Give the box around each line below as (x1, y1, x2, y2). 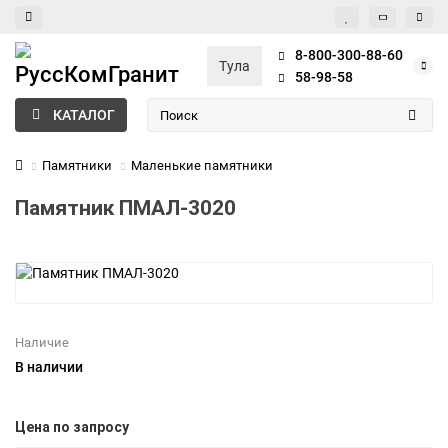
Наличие (15, 335, 69, 350)
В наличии (15, 359, 83, 375)
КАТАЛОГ (52, 107, 115, 123)
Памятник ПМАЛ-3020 (15, 196, 236, 220)
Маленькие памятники (131, 158, 273, 173)
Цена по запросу (15, 419, 129, 435)
